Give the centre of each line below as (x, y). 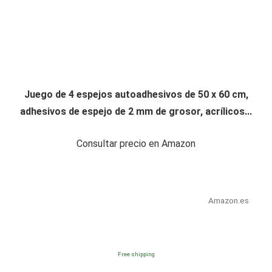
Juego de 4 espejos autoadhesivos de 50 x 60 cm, (136, 94)
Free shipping (136, 254)
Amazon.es (228, 200)
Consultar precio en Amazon (136, 143)
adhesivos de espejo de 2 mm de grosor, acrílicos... (136, 111)
